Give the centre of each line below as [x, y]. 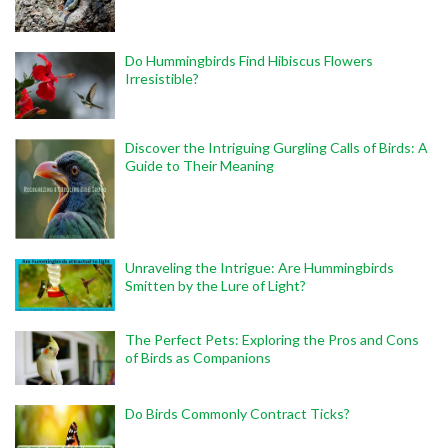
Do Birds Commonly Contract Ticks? [237, 413]
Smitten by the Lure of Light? [215, 286]
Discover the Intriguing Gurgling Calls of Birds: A [276, 148]
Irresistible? [162, 79]
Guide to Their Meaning [199, 166]
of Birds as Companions [198, 358]
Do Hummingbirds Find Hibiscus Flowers [249, 61]
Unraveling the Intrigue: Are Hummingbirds [259, 268]
